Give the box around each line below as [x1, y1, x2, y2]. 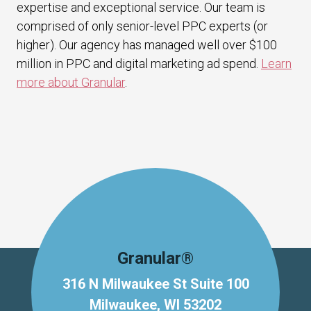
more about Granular [17, 75, 125, 90]
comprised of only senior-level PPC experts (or [17, 19, 268, 34]
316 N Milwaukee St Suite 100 [62, 276, 249, 293]
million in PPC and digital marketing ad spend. [17, 56, 261, 72]
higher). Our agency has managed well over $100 [17, 37, 277, 53]
